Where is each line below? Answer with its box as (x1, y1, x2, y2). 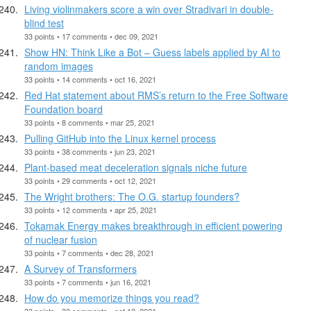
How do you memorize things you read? (24, 290, 199, 305)
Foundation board (24, 101, 103, 116)
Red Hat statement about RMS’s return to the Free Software (24, 87, 288, 102)
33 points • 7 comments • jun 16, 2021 (24, 276, 151, 287)
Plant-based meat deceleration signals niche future (24, 160, 247, 174)
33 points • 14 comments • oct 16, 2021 (24, 73, 156, 85)
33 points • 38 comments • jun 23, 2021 (24, 145, 155, 157)
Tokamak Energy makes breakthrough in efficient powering (24, 218, 283, 233)
